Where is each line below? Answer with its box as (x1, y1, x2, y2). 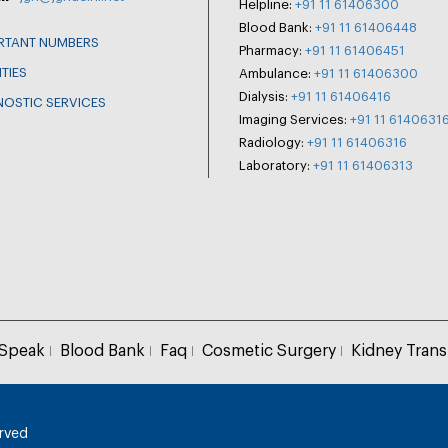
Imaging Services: (239, 113, 350, 126)
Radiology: (239, 136, 307, 149)
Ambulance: (239, 67, 314, 80)
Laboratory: (239, 159, 313, 172)
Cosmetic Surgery (202, 343, 337, 359)
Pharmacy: (239, 44, 305, 57)
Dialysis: (239, 90, 291, 103)
